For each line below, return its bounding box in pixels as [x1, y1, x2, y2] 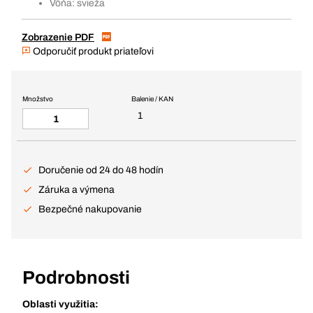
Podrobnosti [22, 268, 130, 287]
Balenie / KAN [131, 95, 173, 103]
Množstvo [22, 95, 53, 103]
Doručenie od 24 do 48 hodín [38, 165, 163, 175]
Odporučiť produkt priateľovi [31, 46, 154, 57]
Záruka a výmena [38, 184, 115, 195]
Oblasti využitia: [22, 299, 99, 310]
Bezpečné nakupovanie [38, 204, 142, 214]
